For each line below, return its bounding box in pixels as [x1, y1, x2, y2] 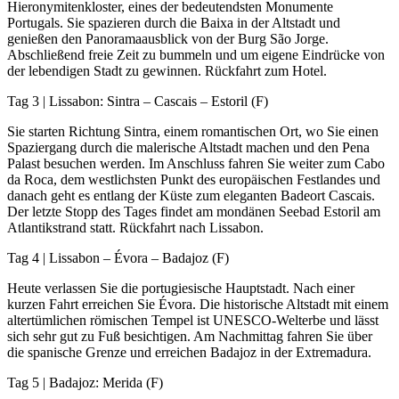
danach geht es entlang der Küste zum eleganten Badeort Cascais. [7, 188, 375, 204]
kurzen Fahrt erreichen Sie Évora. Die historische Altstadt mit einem [7, 297, 388, 313]
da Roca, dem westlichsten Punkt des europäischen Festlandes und [7, 172, 380, 188]
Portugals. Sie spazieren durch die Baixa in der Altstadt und [7, 15, 340, 31]
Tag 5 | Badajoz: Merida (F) [7, 375, 163, 391]
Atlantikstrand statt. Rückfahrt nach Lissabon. [7, 220, 264, 236]
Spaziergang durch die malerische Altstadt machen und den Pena [7, 140, 370, 156]
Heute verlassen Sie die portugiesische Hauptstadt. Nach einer [7, 281, 354, 297]
